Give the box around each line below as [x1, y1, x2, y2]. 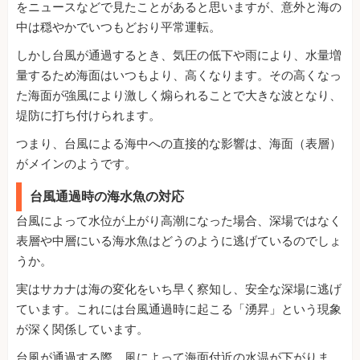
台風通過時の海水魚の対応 [30, 189, 184, 205]
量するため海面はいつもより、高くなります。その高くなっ [16, 68, 342, 84]
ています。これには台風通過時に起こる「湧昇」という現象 [16, 302, 342, 317]
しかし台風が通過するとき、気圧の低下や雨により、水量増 [16, 48, 342, 63]
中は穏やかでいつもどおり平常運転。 [16, 20, 221, 35]
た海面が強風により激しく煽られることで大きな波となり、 [16, 88, 342, 104]
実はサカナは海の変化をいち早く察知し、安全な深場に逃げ [16, 282, 342, 297]
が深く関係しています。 [16, 322, 149, 337]
